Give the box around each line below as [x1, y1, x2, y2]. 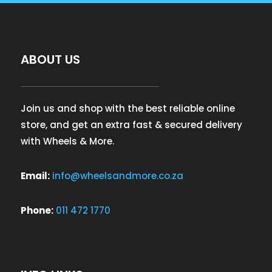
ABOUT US [20, 50, 80, 68]
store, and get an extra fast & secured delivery [20, 118, 242, 131]
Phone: [20, 203, 53, 217]
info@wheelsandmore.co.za [52, 169, 183, 182]
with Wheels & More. [20, 134, 114, 148]
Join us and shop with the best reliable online [20, 101, 235, 115]
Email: [20, 169, 50, 182]
